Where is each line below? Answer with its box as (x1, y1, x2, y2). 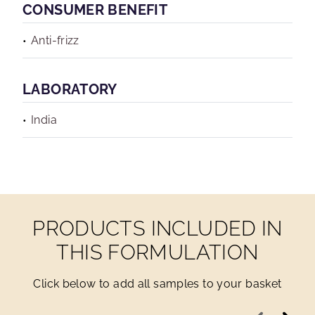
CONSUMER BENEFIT (22, 1, 168, 18)
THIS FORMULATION (56, 240, 259, 264)
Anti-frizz (31, 34, 79, 47)
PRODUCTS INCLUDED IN (32, 217, 283, 240)
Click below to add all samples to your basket (33, 277, 282, 290)
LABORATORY (22, 81, 117, 98)
